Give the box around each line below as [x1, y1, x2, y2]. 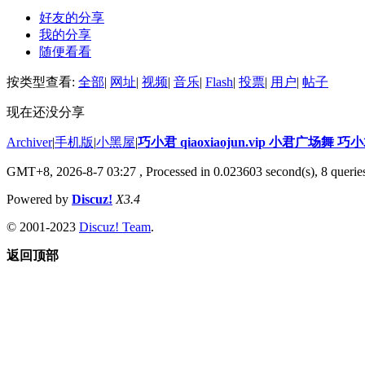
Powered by [7, 191, 72, 206]
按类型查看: [7, 74, 78, 89]
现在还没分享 [7, 104, 85, 119]
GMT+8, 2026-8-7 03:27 [7, 164, 136, 178]
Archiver [7, 134, 52, 149]
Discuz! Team [79, 219, 151, 234]
